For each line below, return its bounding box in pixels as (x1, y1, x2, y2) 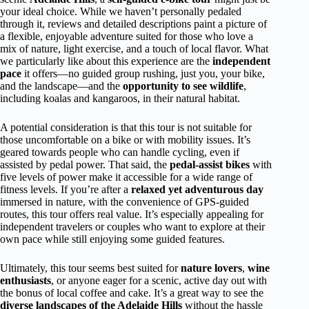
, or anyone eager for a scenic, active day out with (51, 275, 267, 286)
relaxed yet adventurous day (131, 183, 263, 195)
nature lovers (181, 262, 242, 274)
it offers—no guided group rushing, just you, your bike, (21, 68, 265, 79)
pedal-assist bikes (170, 159, 250, 170)
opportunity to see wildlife (123, 80, 243, 92)
